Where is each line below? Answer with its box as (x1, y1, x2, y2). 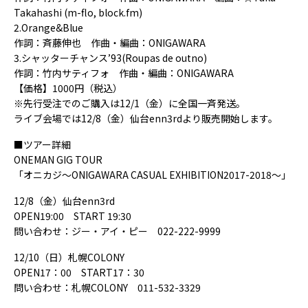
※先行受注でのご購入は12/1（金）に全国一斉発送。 (14, 96, 245, 110)
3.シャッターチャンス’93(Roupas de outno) (14, 51, 207, 65)
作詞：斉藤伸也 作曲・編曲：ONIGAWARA (14, 36, 206, 49)
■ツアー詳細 (14, 137, 71, 151)
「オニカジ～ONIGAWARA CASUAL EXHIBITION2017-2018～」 (14, 168, 291, 181)
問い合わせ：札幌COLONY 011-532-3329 (14, 280, 201, 294)
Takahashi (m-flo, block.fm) (14, 5, 142, 19)
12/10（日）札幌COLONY (14, 250, 124, 264)
